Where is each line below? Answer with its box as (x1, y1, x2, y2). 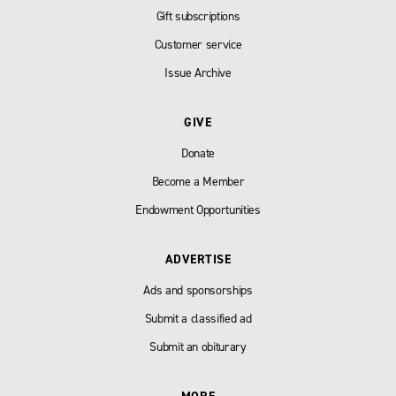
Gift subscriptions (156, 8, 240, 25)
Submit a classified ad (144, 310, 252, 327)
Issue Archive (164, 65, 232, 81)
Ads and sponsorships (143, 282, 253, 299)
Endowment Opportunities (135, 202, 261, 218)
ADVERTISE (164, 251, 232, 268)
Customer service (154, 36, 242, 53)
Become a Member (151, 173, 245, 190)
